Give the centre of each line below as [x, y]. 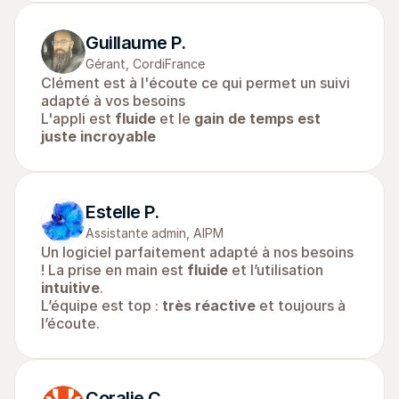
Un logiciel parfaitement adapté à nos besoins [197, 252]
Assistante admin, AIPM [155, 233]
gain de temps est [257, 118]
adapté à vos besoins [113, 101]
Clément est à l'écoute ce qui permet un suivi [195, 83]
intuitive [70, 288]
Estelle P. [122, 212]
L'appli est [78, 118]
